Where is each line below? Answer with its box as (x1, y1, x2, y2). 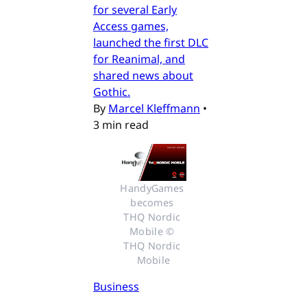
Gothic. (93, 84, 130, 99)
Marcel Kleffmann (108, 100, 200, 116)
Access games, (93, 18, 169, 34)
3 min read (93, 116, 149, 132)
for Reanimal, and (93, 51, 185, 66)
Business (93, 278, 139, 294)
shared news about (93, 67, 193, 83)
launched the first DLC (93, 34, 208, 50)
